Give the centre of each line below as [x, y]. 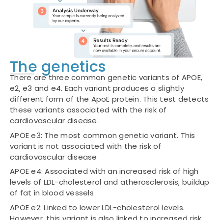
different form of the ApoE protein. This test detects [110, 99]
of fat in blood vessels [52, 193]
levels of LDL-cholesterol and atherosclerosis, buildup [110, 182]
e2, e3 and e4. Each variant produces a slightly [97, 88]
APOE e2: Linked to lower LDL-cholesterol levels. [97, 207]
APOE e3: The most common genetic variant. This [103, 135]
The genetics [58, 67]
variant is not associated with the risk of [86, 146]
